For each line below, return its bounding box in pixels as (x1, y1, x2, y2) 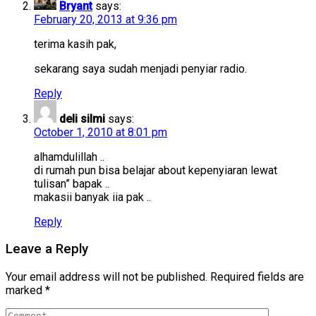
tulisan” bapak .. (34, 176, 109, 190)
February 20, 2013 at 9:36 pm (34, 12, 177, 26)
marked (6, 284, 45, 298)
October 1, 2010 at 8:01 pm (34, 125, 167, 139)
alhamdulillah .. (34, 150, 104, 164)
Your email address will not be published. (6, 270, 207, 284)
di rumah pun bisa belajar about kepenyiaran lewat (34, 163, 277, 177)
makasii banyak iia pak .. (34, 190, 151, 204)
